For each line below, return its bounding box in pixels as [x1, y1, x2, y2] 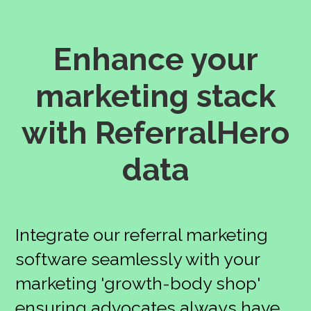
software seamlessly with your [15, 249, 260, 270]
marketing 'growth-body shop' [15, 273, 260, 294]
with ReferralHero [22, 115, 289, 151]
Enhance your [53, 41, 258, 78]
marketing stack [35, 78, 276, 115]
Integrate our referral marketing [15, 224, 269, 246]
